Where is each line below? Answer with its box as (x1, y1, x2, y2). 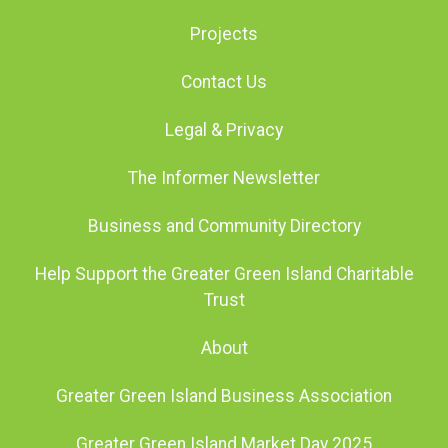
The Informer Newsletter (128, 167, 320, 188)
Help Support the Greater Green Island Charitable (34, 263, 414, 284)
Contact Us (181, 71, 267, 92)
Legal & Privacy (165, 119, 283, 140)
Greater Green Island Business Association (56, 385, 392, 406)
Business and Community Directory (87, 215, 361, 236)
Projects (190, 23, 258, 44)
